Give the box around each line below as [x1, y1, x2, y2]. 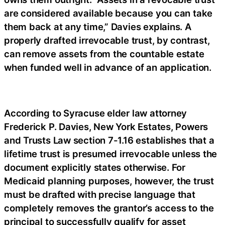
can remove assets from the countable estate [4, 48, 204, 60]
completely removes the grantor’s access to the [4, 202, 214, 214]
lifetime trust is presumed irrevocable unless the [4, 148, 217, 160]
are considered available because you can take [4, 8, 213, 19]
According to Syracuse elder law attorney [4, 107, 187, 119]
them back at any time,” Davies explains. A [4, 21, 191, 33]
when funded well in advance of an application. [4, 62, 211, 73]
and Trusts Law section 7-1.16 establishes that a [4, 135, 214, 146]
